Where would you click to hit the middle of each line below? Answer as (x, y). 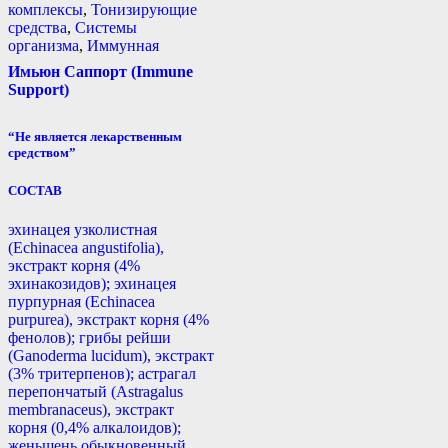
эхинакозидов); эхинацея (92, 284)
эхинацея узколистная (82, 230)
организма (43, 45)
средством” (42, 153)
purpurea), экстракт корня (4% (108, 320)
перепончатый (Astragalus (95, 392)
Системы (106, 27)
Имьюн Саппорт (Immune (100, 71)
